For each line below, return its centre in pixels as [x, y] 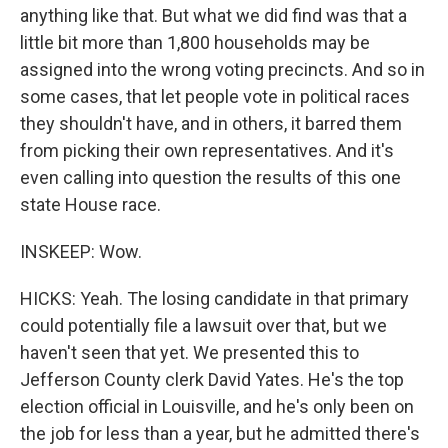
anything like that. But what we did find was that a [213, 15]
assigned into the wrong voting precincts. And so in [222, 69]
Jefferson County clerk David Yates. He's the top [212, 379]
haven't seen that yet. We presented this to [189, 352]
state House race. [90, 204]
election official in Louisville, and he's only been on [217, 406]
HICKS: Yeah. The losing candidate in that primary [214, 298]
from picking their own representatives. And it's [207, 150]
